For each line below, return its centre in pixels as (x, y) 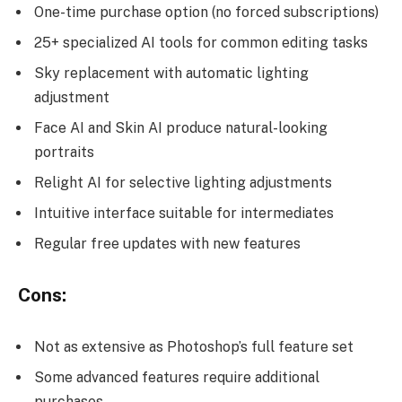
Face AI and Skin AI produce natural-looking (181, 128)
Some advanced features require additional (177, 377)
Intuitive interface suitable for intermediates (184, 214)
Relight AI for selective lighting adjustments (183, 183)
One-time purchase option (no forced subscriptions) (206, 13)
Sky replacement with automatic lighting (171, 74)
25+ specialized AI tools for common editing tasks (201, 43)
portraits (64, 153)
